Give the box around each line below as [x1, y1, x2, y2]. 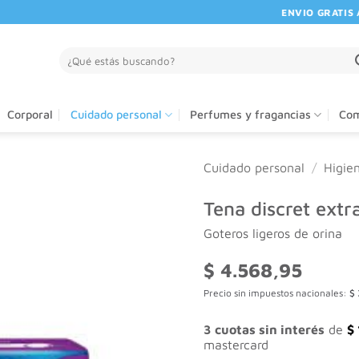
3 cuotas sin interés [204, 322, 325, 337]
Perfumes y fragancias [189, 107, 311, 121]
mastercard [204, 337, 268, 353]
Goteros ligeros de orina [204, 226, 342, 240]
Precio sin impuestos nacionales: [204, 287, 349, 299]
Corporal [6, 107, 53, 121]
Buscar [58, 47, 91, 60]
